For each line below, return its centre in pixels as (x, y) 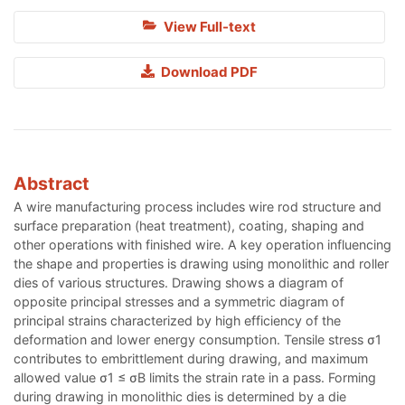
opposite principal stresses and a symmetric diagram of (179, 301)
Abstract (52, 183)
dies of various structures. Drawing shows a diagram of (179, 282)
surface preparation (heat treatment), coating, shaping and (189, 225)
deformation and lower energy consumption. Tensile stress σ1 (198, 339)
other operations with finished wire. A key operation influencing (202, 244)
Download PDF (208, 72)
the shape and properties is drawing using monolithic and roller (201, 263)
